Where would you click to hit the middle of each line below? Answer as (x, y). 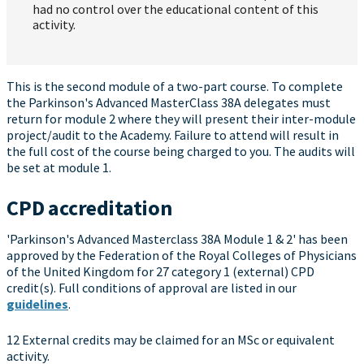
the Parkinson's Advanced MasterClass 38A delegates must (169, 103)
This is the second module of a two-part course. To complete (175, 87)
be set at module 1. (59, 168)
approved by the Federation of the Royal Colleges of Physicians (182, 256)
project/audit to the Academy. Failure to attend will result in (173, 135)
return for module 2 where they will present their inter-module (181, 119)
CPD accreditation (89, 208)
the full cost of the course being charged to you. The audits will (181, 152)
